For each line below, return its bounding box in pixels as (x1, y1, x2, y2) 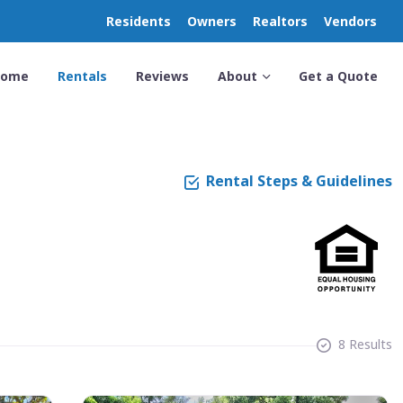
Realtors (253, 13, 308, 30)
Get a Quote (298, 67, 378, 85)
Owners (187, 13, 237, 30)
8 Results (338, 335, 392, 353)
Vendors (324, 13, 377, 30)
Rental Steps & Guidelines (206, 171, 392, 191)
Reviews (135, 67, 189, 85)
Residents (106, 13, 171, 30)
